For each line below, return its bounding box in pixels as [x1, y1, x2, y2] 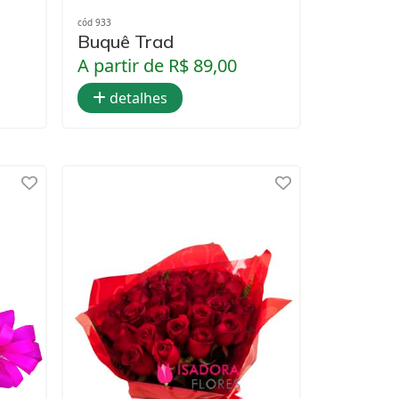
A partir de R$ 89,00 [77, 53, 237, 78]
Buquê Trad [77, 30, 174, 53]
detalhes [106, 88, 167, 109]
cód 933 [77, 16, 111, 29]
